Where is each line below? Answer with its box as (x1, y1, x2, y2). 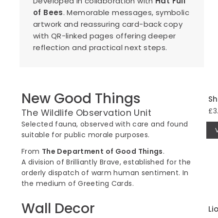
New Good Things (21, 89, 141, 108)
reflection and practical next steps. (33, 42, 167, 53)
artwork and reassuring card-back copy (33, 18, 182, 29)
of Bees (33, 7, 63, 18)
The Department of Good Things (41, 146, 163, 156)
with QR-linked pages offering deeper (33, 30, 176, 41)
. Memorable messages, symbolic (63, 7, 189, 18)
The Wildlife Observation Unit (21, 106, 151, 119)
